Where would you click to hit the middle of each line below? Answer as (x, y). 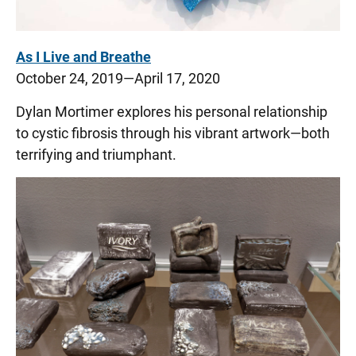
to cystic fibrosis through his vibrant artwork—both (173, 133)
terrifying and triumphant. (98, 155)
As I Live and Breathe (83, 57)
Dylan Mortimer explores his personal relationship (172, 112)
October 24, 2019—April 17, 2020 (118, 79)
